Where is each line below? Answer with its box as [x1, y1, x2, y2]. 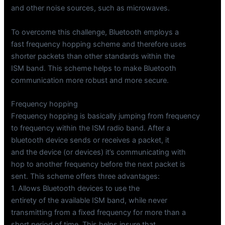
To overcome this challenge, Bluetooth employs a [11, 27, 179, 37]
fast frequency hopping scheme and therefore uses [11, 39, 187, 49]
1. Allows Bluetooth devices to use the [11, 183, 140, 193]
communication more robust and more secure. [11, 75, 169, 85]
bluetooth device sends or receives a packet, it [11, 135, 170, 145]
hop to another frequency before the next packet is [11, 159, 186, 169]
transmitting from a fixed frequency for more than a [11, 207, 186, 217]
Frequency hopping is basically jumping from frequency [11, 111, 200, 121]
